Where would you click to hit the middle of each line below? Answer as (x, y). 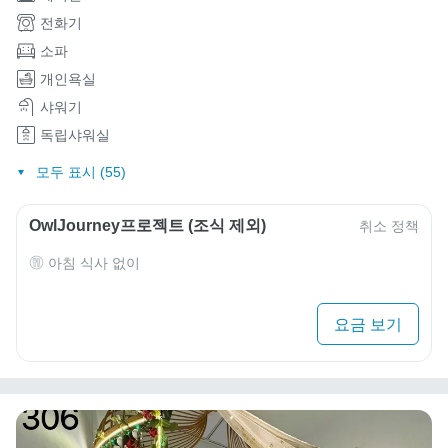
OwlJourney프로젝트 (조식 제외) (147, 225)
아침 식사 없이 (94, 262)
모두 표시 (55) (80, 171)
